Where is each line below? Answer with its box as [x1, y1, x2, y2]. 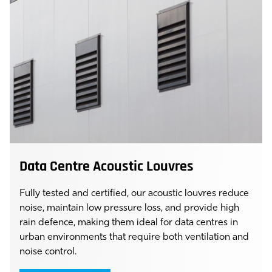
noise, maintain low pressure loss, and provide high [19, 203, 239, 213]
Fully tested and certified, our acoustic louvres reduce [19, 189, 249, 199]
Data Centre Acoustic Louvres [19, 160, 194, 174]
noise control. [19, 247, 76, 257]
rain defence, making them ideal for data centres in [19, 218, 238, 228]
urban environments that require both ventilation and [19, 233, 249, 242]
